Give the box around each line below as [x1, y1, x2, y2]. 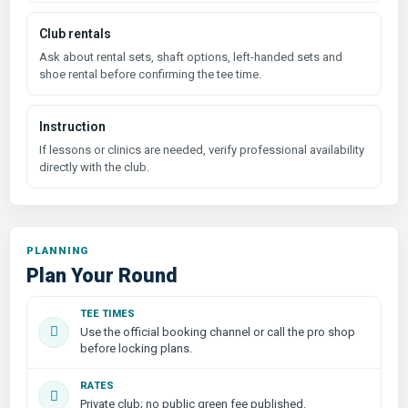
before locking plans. [80, 341, 192, 355]
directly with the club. [39, 159, 149, 174]
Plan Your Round [26, 263, 178, 287]
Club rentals [39, 25, 111, 41]
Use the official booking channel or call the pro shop [80, 324, 355, 339]
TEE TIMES [80, 307, 136, 320]
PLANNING [26, 243, 89, 257]
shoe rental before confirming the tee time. [39, 66, 261, 81]
